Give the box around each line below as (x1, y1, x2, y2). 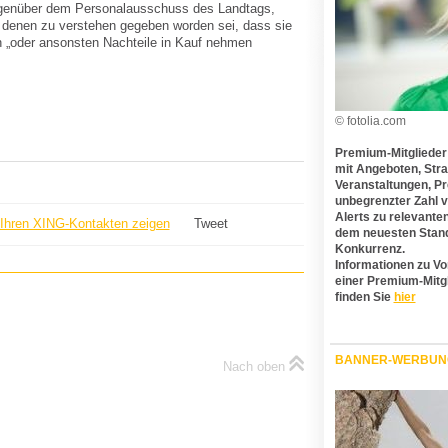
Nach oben (222, 358, 285, 374)
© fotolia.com (334, 115, 406, 127)
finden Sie (334, 291, 394, 303)
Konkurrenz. (334, 243, 405, 255)
